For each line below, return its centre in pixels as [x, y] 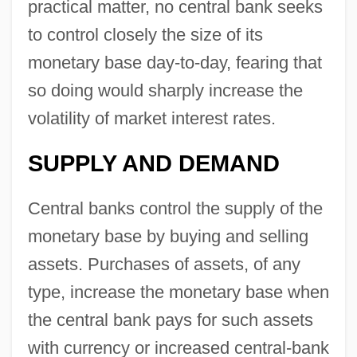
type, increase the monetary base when [178, 292]
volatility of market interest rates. [151, 118]
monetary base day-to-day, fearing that [175, 62]
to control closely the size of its [145, 34]
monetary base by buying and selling [168, 236]
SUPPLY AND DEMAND [153, 163]
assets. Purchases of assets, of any [164, 264]
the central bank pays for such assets [170, 320]
